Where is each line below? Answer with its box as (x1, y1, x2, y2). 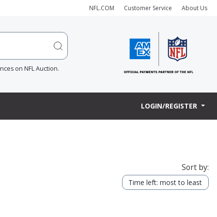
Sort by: (181, 161, 209, 172)
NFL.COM (89, 3, 114, 12)
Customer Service (124, 3, 172, 12)
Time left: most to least (128, 177, 202, 187)
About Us (182, 3, 207, 12)
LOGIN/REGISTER (141, 101, 200, 111)
